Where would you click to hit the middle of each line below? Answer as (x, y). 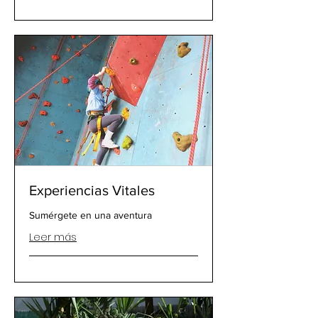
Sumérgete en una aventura (91, 215)
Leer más (53, 237)
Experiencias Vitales (92, 190)
